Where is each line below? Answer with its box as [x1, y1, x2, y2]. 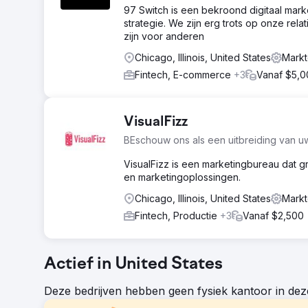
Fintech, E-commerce [135, 69, 234, 80]
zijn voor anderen [124, 30, 204, 42]
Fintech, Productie [135, 210, 220, 221]
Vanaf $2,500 [243, 210, 304, 221]
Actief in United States [44, 256, 223, 274]
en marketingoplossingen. [124, 171, 241, 183]
